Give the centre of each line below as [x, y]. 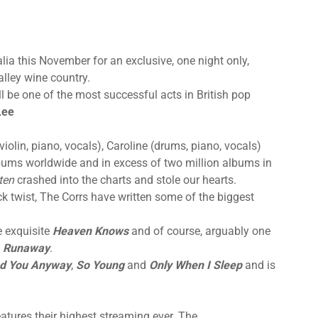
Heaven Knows [91, 231]
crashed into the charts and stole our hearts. [125, 180]
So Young [100, 265]
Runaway [26, 248]
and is [260, 265]
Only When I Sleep [196, 265]
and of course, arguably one [199, 231]
